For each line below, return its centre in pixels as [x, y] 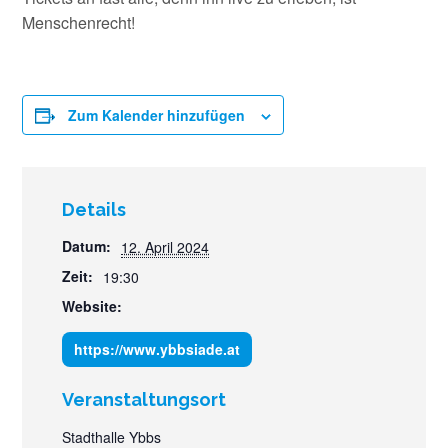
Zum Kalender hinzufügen [157, 115]
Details [94, 210]
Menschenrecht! [79, 23]
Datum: [87, 246]
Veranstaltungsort [144, 400]
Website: [92, 306]
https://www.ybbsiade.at [157, 349]
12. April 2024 [165, 247]
